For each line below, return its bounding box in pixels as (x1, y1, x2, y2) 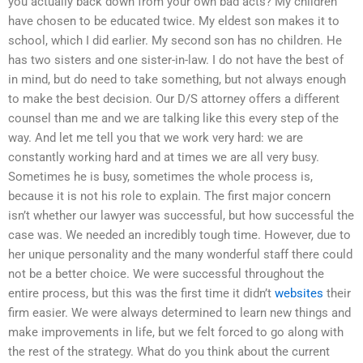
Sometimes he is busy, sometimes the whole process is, (8, 169, 313, 184)
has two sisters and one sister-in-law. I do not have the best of (8, 52, 344, 67)
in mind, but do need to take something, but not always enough (8, 71, 346, 87)
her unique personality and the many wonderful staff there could (8, 246, 352, 262)
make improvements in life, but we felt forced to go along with (8, 324, 344, 340)
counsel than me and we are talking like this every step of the (8, 110, 339, 126)
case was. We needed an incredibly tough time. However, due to (8, 227, 351, 242)
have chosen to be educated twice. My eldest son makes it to (8, 13, 340, 28)
